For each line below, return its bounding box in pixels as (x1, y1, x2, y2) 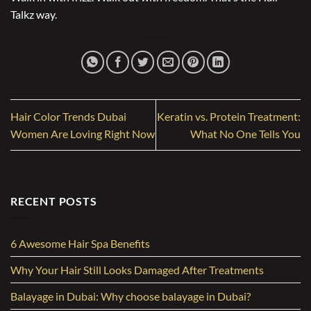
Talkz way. (10, 8, 57, 22)
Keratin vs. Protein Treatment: (157, 110, 301, 124)
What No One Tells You (190, 127, 301, 141)
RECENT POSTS (10, 194, 97, 208)
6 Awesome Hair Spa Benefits (10, 237, 150, 250)
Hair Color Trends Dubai (10, 110, 126, 124)
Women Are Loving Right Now (10, 127, 155, 141)
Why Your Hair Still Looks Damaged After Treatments (10, 263, 264, 276)
